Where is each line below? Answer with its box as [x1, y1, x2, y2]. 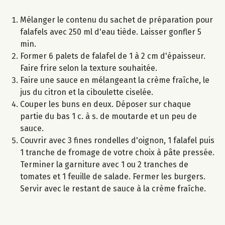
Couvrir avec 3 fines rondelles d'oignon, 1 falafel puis [20, 135, 214, 145]
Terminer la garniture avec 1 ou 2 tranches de [20, 159, 188, 169]
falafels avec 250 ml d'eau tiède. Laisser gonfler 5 [20, 27, 201, 37]
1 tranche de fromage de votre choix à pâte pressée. [20, 147, 214, 157]
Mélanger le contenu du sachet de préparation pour [20, 15, 213, 25]
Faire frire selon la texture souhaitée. [20, 63, 157, 73]
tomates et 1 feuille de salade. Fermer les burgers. [20, 171, 205, 181]
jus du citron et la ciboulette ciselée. [20, 87, 153, 97]
